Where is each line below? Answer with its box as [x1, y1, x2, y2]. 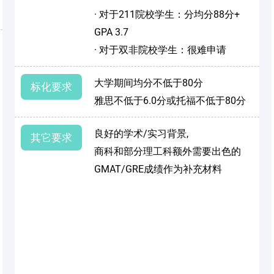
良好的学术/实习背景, [94, 128, 188, 140]
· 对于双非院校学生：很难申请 [94, 44, 226, 56]
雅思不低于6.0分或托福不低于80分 [94, 95, 246, 107]
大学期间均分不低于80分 [94, 77, 203, 89]
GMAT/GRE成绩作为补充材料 [94, 163, 222, 176]
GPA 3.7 [94, 26, 128, 39]
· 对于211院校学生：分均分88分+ [94, 9, 240, 21]
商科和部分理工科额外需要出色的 [94, 146, 241, 158]
